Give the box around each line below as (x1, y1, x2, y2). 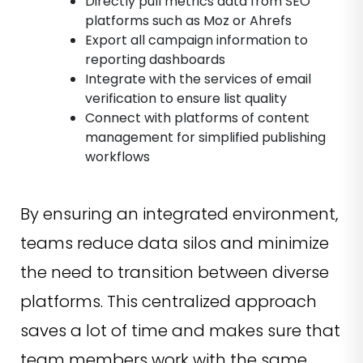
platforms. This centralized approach (20, 290, 317, 314)
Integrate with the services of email (85, 70, 311, 89)
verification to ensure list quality (85, 89, 287, 109)
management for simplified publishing (85, 128, 326, 147)
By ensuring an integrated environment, (20, 203, 338, 226)
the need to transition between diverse (20, 261, 329, 284)
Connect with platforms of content (85, 109, 310, 128)
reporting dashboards (85, 50, 225, 70)
